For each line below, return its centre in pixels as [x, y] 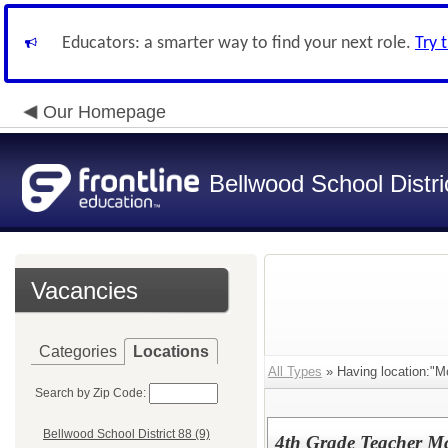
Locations [171, 351]
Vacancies [84, 290]
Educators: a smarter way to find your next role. [238, 43]
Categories [78, 351]
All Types [295, 371]
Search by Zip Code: [90, 393]
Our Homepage [104, 112]
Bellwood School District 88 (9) [126, 434]
